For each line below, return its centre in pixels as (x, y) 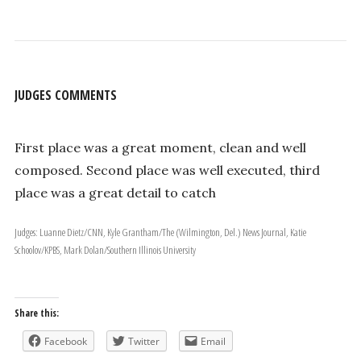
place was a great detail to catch (115, 193)
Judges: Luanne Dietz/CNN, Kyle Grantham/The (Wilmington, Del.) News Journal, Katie (27, 232)
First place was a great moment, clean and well (160, 148)
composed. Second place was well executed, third (167, 170)
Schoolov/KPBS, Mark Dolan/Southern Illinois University (105, 250)
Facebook (65, 342)
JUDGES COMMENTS (65, 95)
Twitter (143, 342)
